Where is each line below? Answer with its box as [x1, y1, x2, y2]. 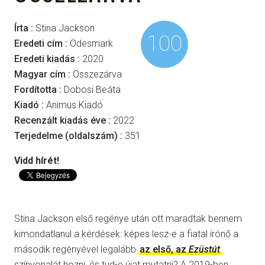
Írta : [14, 22, 35, 34]
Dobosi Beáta [64, 84, 121, 95]
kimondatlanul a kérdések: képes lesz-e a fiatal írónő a [14, 228, 238, 240]
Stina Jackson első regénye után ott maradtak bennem [14, 212, 242, 224]
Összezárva [73, 69, 122, 80]
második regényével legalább [14, 243, 138, 255]
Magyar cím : [14, 69, 73, 80]
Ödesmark [70, 38, 113, 49]
